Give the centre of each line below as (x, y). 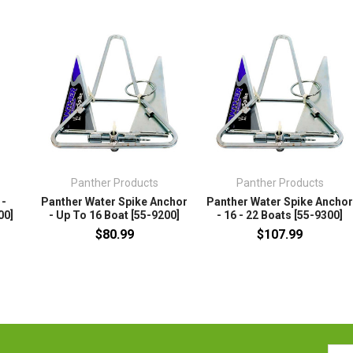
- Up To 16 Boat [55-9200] (115, 216)
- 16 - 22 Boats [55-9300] (280, 216)
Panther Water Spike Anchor (115, 202)
